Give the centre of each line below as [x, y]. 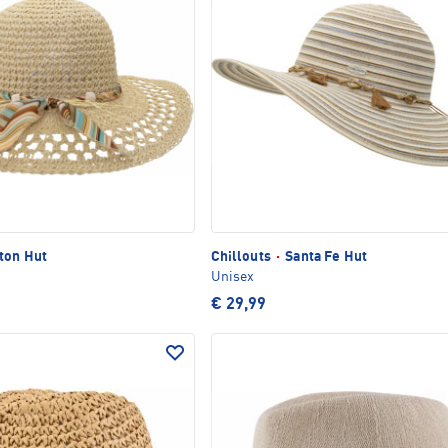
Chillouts [242, 256]
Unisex [232, 276]
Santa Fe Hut [325, 256]
